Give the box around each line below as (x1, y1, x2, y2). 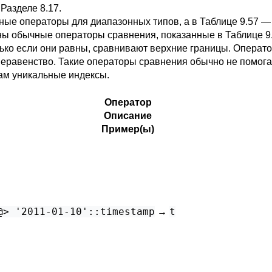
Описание (104, 110, 152, 121)
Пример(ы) (101, 124, 154, 134)
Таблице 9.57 (200, 16, 259, 27)
